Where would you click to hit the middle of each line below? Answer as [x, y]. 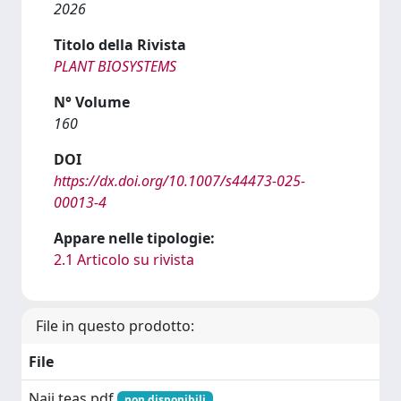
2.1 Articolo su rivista [124, 260]
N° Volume [92, 102]
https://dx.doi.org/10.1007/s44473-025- [179, 181]
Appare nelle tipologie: [134, 238]
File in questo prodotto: [115, 326]
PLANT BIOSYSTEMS [115, 66]
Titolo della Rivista [120, 45]
